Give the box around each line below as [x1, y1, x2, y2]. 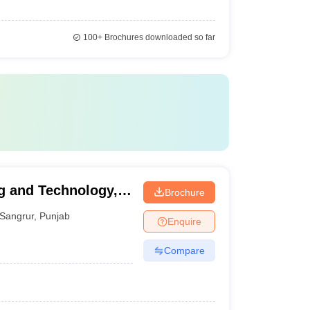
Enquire [167, 215, 201, 227]
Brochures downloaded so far [102, 33, 215, 42]
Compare [163, 244, 205, 256]
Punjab [39, 210, 71, 221]
